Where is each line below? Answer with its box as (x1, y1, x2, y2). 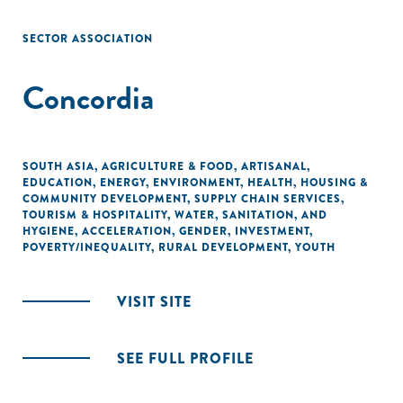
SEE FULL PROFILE (117, 348, 254, 369)
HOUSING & (300, 175, 368, 191)
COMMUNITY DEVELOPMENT (22, 191, 187, 207)
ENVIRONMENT (153, 175, 240, 191)
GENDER (179, 223, 228, 239)
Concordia (22, 74, 154, 121)
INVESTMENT (235, 223, 309, 239)
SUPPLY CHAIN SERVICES (194, 191, 341, 207)
